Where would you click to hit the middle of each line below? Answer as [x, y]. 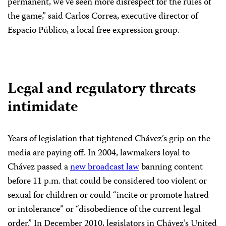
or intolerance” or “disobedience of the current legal [104, 210]
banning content [171, 168]
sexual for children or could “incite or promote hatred [108, 196]
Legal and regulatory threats [102, 90]
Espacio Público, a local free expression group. [94, 31]
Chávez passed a [39, 168]
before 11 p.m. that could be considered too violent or [107, 182]
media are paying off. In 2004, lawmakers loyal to [99, 154]
